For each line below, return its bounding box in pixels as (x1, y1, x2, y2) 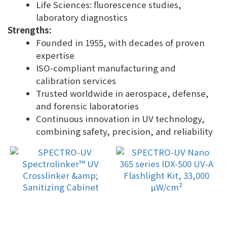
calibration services (36, 74, 116, 87)
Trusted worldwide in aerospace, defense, (36, 87, 209, 99)
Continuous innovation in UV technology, (36, 112, 205, 125)
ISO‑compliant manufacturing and (36, 62, 176, 74)
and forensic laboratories (36, 100, 139, 112)
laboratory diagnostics (36, 11, 128, 23)
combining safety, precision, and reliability (36, 125, 213, 137)
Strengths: (8, 24, 52, 36)
